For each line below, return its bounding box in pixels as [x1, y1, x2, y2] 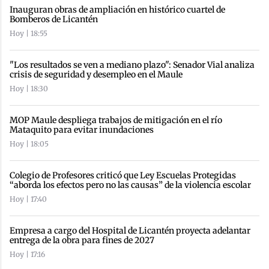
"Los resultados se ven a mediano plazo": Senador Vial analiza [10, 59, 255, 71]
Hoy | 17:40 [10, 195, 47, 204]
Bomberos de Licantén [10, 14, 98, 25]
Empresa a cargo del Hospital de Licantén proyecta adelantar [10, 225, 250, 237]
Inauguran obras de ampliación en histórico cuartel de [10, 4, 225, 16]
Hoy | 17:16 [10, 250, 45, 259]
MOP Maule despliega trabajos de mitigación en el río [10, 115, 222, 126]
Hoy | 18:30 [10, 84, 48, 94]
